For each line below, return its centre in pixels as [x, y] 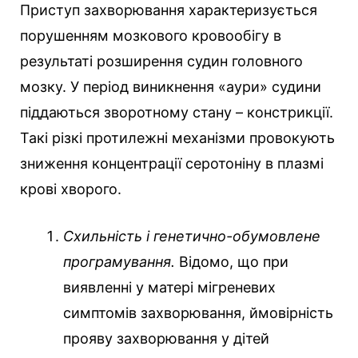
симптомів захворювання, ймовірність [198, 313]
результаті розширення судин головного [161, 62]
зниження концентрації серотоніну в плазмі [172, 164]
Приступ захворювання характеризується [169, 10]
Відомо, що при [232, 262]
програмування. [119, 262]
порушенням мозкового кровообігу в [151, 36]
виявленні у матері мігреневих [169, 288]
